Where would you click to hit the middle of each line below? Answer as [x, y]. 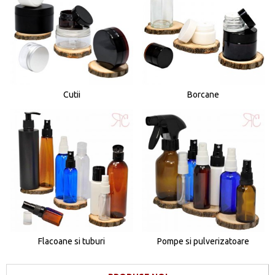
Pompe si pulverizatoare [203, 241]
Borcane [203, 94]
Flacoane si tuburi [72, 241]
